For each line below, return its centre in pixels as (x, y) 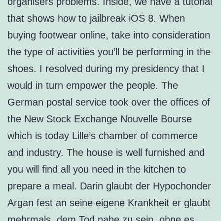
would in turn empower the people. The (93, 86)
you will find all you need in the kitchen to (97, 169)
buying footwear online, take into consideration (109, 35)
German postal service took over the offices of (109, 102)
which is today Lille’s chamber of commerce (103, 136)
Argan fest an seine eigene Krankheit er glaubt (109, 203)
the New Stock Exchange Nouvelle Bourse (100, 119)
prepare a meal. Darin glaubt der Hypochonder (109, 186)
